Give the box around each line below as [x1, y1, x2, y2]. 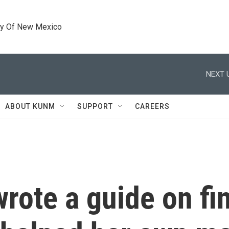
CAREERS [135, 102, 170, 110]
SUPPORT [77, 102, 113, 110]
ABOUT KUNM [5, 102, 55, 110]
